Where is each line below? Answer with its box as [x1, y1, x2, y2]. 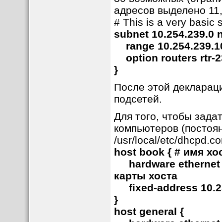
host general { [113, 206, 184, 217]
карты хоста [113, 170, 177, 181]
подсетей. [113, 93, 162, 105]
